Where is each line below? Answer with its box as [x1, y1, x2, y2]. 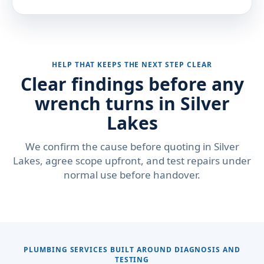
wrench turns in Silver [34, 91, 230, 115]
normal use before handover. [64, 168, 200, 181]
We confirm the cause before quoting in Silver [25, 140, 239, 153]
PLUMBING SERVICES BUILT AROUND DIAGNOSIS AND [23, 245, 241, 255]
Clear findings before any [20, 72, 244, 96]
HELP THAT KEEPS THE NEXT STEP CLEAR [52, 60, 212, 70]
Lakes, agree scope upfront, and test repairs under [13, 154, 251, 167]
